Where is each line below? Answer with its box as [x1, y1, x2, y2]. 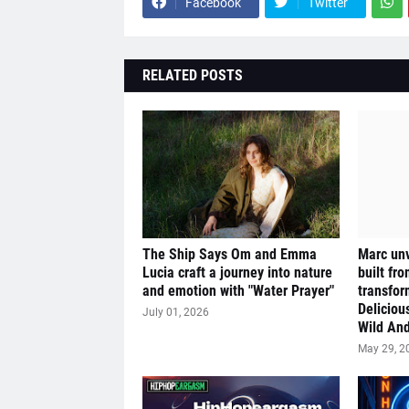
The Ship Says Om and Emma [142, 245, 317, 263]
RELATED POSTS [142, 66, 243, 84]
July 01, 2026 [142, 305, 209, 319]
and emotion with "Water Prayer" [142, 281, 334, 299]
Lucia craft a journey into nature [142, 263, 332, 281]
